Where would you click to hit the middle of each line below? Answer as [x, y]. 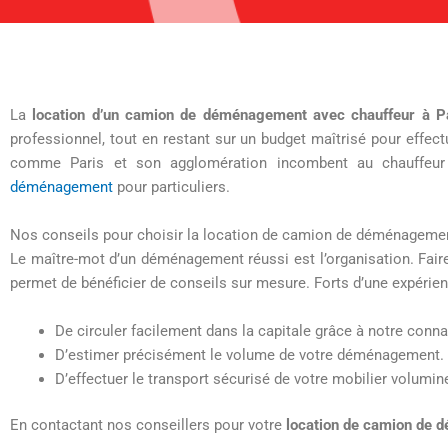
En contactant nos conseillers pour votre [148, 425]
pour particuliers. [173, 186]
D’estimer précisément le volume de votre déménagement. [249, 354]
